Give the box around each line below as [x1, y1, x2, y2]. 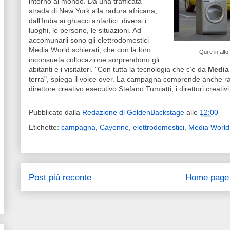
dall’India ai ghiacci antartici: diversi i [29, 16, 146, 25]
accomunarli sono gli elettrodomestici [29, 36, 149, 44]
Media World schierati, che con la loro [29, 46, 151, 54]
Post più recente [29, 172, 91, 182]
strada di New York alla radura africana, [29, 7, 157, 15]
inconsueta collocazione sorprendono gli [29, 55, 159, 64]
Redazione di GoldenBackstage [82, 108, 184, 117]
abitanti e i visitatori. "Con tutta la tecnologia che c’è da [29, 65, 208, 73]
